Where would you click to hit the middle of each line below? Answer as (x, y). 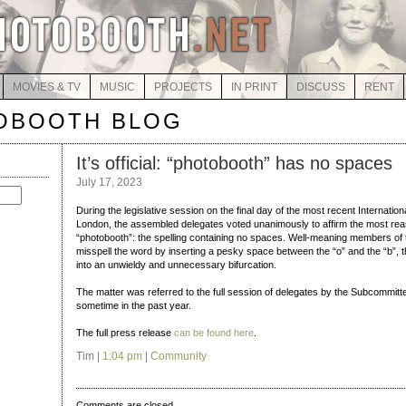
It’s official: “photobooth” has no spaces (234, 163)
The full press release (125, 333)
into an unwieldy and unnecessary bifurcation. (176, 265)
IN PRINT (254, 87)
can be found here (214, 333)
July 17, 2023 (109, 182)
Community (179, 356)
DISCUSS (320, 87)
